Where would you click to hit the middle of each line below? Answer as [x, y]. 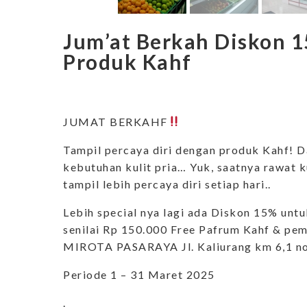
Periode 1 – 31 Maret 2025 [139, 274]
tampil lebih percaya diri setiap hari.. [167, 184]
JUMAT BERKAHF [115, 121]
